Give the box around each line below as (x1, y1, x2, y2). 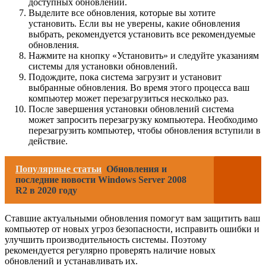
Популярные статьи (15, 164, 102, 175)
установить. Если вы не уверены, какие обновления (28, 18, 240, 29)
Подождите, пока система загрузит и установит (28, 72, 221, 83)
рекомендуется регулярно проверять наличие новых (5, 245, 216, 256)
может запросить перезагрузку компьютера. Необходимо (28, 115, 258, 125)
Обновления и (106, 164, 167, 175)
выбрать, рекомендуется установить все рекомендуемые (28, 29, 255, 40)
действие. (28, 136, 68, 147)
